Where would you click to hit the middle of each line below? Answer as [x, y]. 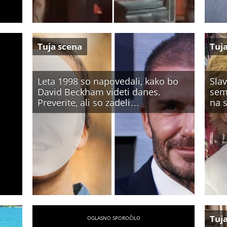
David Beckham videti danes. [99, 92]
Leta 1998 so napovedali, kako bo [108, 81]
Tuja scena [60, 46]
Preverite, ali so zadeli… [88, 102]
